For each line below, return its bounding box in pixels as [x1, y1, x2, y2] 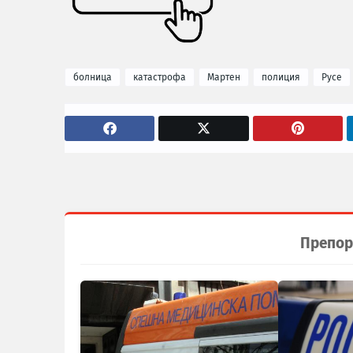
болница [73, 72, 112, 83]
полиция [262, 72, 300, 83]
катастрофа [133, 72, 186, 83]
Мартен [207, 72, 240, 83]
